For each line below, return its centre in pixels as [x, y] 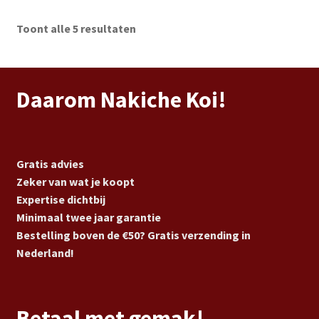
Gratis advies [50, 164]
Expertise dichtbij [61, 200]
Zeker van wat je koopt [75, 182]
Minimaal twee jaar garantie [88, 218]
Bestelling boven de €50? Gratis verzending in [133, 235]
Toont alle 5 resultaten [76, 29]
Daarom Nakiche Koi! [121, 100]
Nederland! [45, 253]
